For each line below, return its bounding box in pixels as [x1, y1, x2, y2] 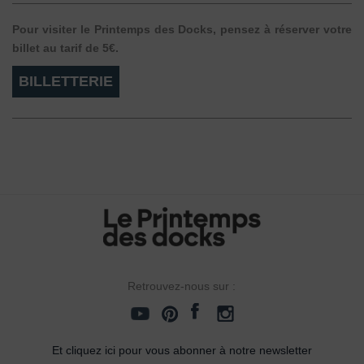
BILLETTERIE [19, 72, 113, 89]
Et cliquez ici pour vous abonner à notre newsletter [51, 344, 312, 357]
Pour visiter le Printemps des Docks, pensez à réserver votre [12, 22, 352, 36]
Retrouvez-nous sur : [128, 279, 236, 293]
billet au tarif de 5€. [12, 41, 119, 54]
